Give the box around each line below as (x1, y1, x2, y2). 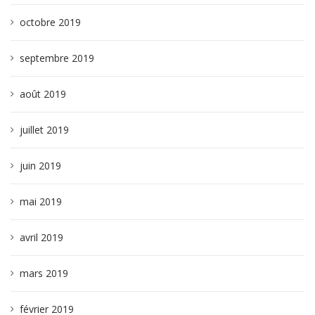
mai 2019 (20, 195, 62, 208)
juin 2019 (20, 159, 61, 172)
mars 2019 (20, 266, 68, 280)
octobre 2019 (20, 15, 81, 29)
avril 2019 (20, 231, 63, 244)
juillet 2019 (20, 123, 69, 136)
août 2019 (20, 87, 66, 101)
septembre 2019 (20, 51, 94, 65)
